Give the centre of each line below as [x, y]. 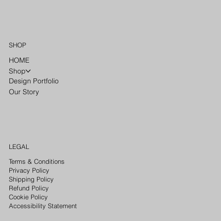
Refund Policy [29, 188]
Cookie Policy [28, 197]
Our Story [24, 92]
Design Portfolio [34, 81]
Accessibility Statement [43, 205]
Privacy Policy [29, 170]
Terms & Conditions [37, 161]
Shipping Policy [31, 179]
